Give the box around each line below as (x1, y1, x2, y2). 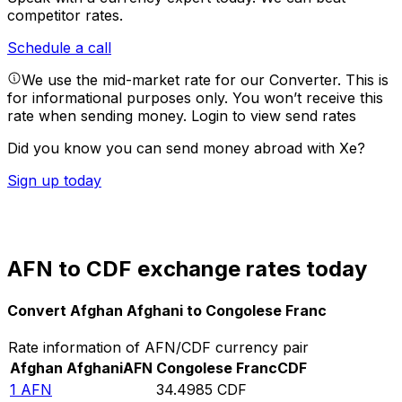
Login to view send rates (191, 107, 356, 126)
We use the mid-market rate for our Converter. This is (22, 71, 389, 90)
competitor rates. (7, 6, 123, 25)
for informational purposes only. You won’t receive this (7, 89, 383, 108)
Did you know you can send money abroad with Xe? (7, 139, 365, 158)
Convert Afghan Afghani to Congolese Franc (7, 301, 327, 319)
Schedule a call (7, 39, 111, 57)
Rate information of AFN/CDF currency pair (8, 337, 309, 356)
